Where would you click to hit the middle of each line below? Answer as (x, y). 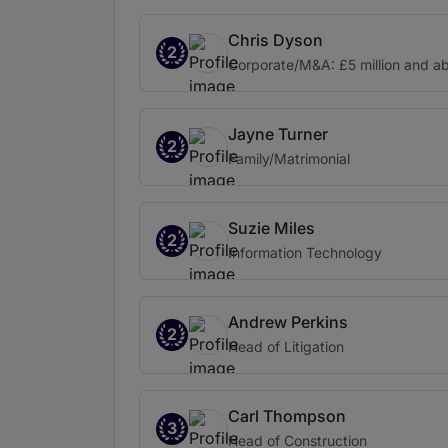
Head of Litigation (286, 346)
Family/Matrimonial (289, 158)
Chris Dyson (275, 40)
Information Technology (305, 252)
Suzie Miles (271, 228)
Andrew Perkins (288, 322)
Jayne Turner (278, 134)
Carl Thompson (287, 416)
